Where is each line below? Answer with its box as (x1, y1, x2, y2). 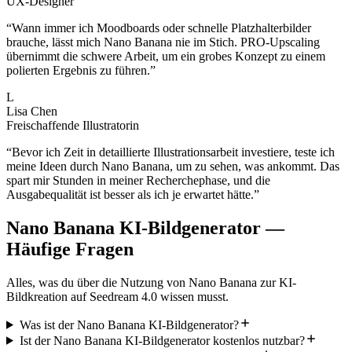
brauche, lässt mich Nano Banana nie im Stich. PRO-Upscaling (6, 35, 320, 49)
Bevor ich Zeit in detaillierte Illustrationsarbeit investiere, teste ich (12, 145, 335, 159)
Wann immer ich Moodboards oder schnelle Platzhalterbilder (12, 21, 311, 35)
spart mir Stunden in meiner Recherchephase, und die (6, 174, 270, 187)
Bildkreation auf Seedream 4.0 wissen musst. (6, 289, 229, 303)
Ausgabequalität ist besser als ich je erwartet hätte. (6, 188, 254, 201)
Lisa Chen (6, 104, 57, 118)
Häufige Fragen (6, 238, 134, 259)
